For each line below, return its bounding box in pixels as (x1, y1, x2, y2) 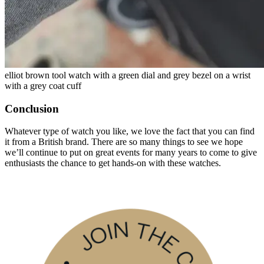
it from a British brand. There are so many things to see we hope (5, 137, 243, 147)
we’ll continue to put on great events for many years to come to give (5, 147, 257, 158)
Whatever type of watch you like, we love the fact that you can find (5, 126, 255, 137)
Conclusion (5, 102, 59, 115)
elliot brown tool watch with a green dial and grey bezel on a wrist (5, 70, 250, 80)
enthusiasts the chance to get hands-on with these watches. (5, 158, 221, 169)
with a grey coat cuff (5, 80, 81, 91)
